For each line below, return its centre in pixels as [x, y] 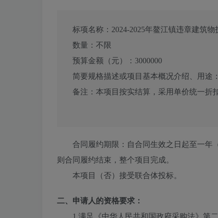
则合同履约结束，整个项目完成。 [115, 160]
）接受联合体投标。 [146, 176]
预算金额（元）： [104, 61]
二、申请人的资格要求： [100, 201]
